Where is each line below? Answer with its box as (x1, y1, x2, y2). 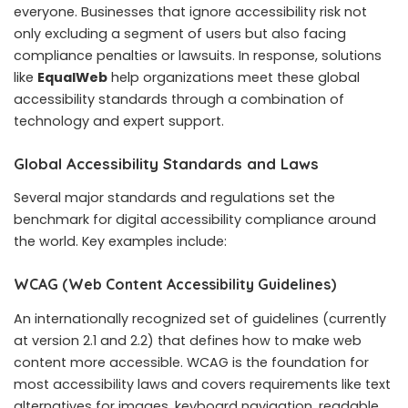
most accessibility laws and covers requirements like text (14, 374, 391, 393)
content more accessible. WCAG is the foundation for (14, 352, 369, 372)
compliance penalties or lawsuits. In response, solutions (14, 46, 382, 65)
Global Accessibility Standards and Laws (14, 154, 319, 173)
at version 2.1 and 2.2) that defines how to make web (14, 331, 362, 350)
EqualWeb (37, 68, 107, 87)
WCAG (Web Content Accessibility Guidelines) (14, 275, 336, 294)
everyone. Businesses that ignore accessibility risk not (14, 3, 367, 21)
